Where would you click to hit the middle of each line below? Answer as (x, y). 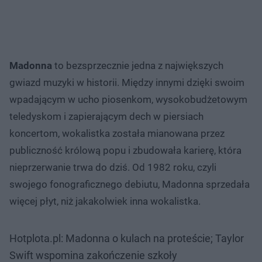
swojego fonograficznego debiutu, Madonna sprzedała (130, 184)
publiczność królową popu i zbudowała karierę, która (125, 150)
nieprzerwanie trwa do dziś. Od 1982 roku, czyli (113, 167)
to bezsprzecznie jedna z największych (138, 65)
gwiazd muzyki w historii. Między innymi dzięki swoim (127, 82)
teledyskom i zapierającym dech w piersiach (106, 116)
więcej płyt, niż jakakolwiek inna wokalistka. (105, 201)
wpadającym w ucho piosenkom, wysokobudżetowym (128, 99)
